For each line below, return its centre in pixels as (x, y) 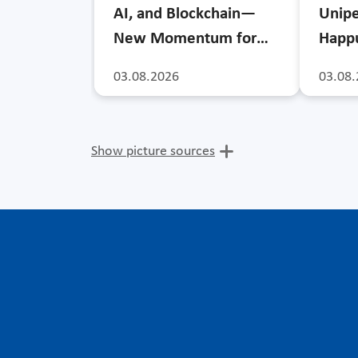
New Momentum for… (191, 38)
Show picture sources (153, 151)
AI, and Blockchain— (185, 14)
